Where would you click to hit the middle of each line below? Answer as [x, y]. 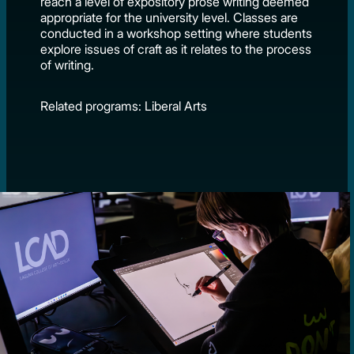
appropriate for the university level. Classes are [169, 17]
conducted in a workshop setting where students [177, 33]
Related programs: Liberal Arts [124, 105]
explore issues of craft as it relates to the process [176, 49]
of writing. [68, 64]
